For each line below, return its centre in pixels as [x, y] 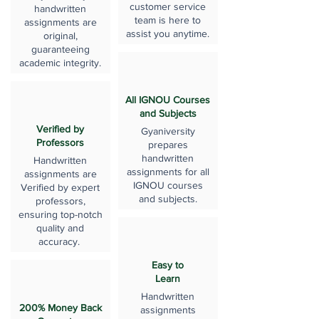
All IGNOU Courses [168, 100]
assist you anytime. [168, 33]
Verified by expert [60, 187]
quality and [60, 228]
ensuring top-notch [60, 214]
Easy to [168, 265]
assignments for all [168, 172]
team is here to [168, 20]
